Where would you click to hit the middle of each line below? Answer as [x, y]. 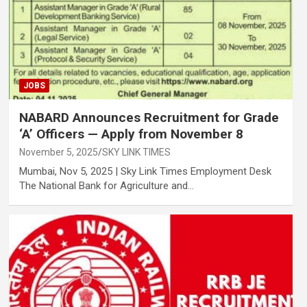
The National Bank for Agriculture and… [106, 186]
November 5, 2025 [58, 152]
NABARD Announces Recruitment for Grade [149, 118]
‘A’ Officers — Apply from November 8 [131, 134]
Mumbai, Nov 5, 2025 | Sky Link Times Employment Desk [145, 172]
